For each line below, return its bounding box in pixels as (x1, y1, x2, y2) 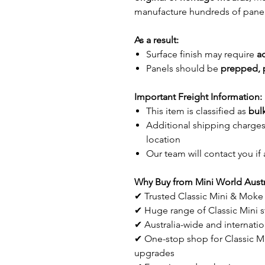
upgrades (134, 247, 174, 258)
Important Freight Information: (134, 91, 262, 102)
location (146, 134, 180, 145)
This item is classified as (146, 105, 248, 117)
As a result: (134, 34, 179, 46)
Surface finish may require (146, 49, 257, 60)
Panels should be (146, 63, 221, 74)
